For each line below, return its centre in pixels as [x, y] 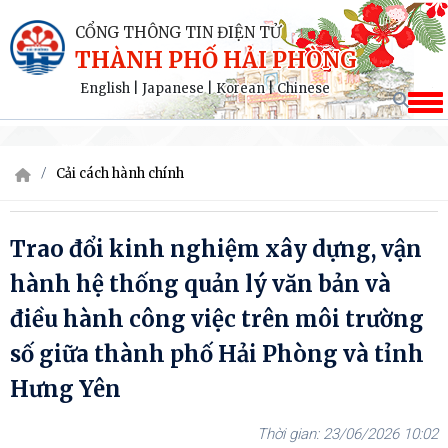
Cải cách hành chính [120, 173]
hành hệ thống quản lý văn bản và [200, 284]
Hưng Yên [65, 389]
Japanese [173, 88]
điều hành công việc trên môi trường [217, 319]
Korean [240, 88]
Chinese [303, 88]
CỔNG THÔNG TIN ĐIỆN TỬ [178, 32]
